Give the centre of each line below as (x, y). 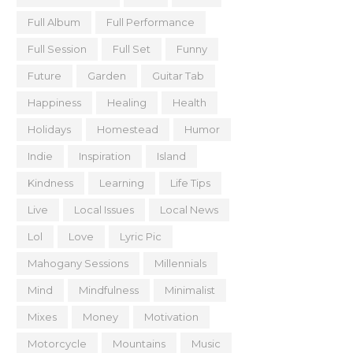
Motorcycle (57, 344)
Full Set (132, 49)
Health (190, 102)
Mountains (139, 344)
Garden (107, 76)
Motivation (171, 317)
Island (171, 156)
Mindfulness (109, 290)
